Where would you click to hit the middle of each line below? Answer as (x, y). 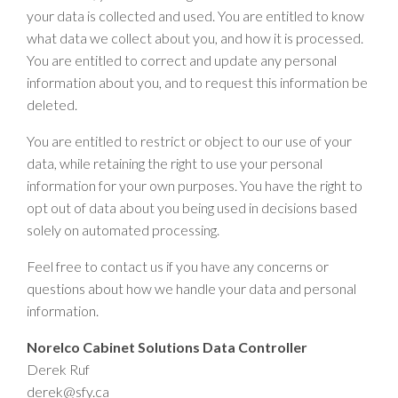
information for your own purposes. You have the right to (195, 185)
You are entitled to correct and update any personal (182, 60)
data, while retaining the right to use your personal (175, 163)
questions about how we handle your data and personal (191, 288)
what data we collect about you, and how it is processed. (195, 38)
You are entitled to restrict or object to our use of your (189, 141)
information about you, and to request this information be (197, 82)
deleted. (52, 104)
